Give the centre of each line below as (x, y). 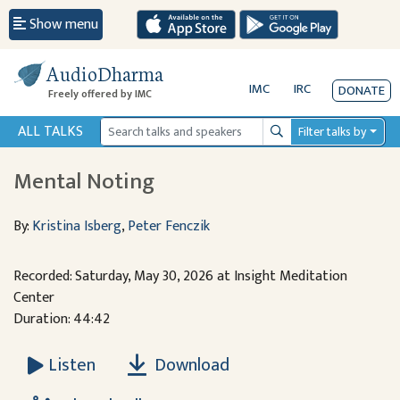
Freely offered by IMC (100, 94)
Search (288, 140)
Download (190, 365)
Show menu (64, 24)
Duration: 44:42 (62, 319)
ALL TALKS (50, 132)
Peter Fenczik (169, 226)
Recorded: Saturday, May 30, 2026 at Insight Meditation (180, 276)
